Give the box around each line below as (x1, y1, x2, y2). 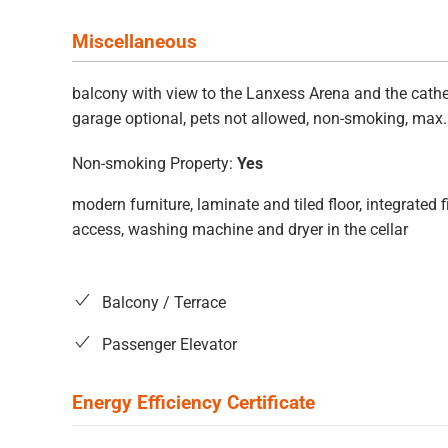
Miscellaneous (72, 29, 197, 53)
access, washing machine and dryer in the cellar (72, 220, 408, 240)
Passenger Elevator (102, 335, 237, 355)
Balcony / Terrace (102, 293, 226, 313)
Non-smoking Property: (72, 154, 233, 174)
